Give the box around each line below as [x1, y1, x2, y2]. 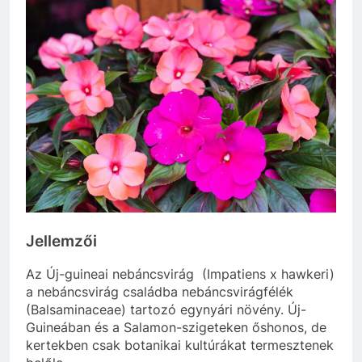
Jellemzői [26, 231, 97, 250]
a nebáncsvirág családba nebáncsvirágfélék [26, 284, 293, 301]
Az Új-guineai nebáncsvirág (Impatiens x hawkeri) [26, 266, 335, 283]
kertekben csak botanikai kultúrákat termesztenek [26, 337, 334, 354]
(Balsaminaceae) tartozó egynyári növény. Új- [26, 301, 306, 318]
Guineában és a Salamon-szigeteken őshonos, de [26, 319, 326, 336]
